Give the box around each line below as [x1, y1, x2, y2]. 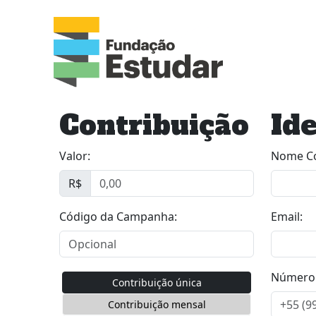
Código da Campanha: [59, 209, 177, 224]
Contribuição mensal [107, 298, 206, 311]
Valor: [59, 148, 90, 164]
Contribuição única [111, 276, 202, 289]
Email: [271, 209, 303, 224]
